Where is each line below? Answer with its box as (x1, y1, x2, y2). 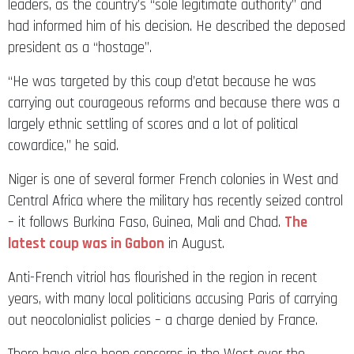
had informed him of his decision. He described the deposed (8, 17, 345, 36)
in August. (164, 234, 224, 253)
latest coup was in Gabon (8, 234, 164, 253)
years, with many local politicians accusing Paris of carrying (8, 289, 337, 308)
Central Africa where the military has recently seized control (8, 191, 343, 210)
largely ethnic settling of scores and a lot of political (8, 115, 298, 134)
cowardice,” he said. (8, 136, 119, 155)
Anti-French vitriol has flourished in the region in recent (8, 268, 317, 287)
